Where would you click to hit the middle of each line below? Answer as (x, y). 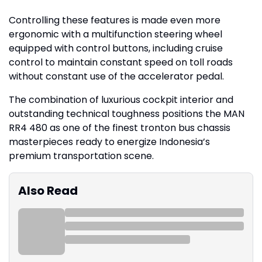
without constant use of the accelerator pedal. (116, 77)
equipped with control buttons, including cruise (116, 49)
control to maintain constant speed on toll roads (121, 63)
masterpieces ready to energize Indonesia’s (109, 142)
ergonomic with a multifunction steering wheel (116, 35)
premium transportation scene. (81, 156)
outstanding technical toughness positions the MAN (127, 114)
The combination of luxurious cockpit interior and (121, 100)
